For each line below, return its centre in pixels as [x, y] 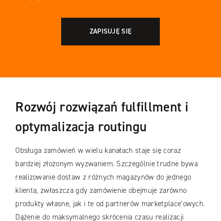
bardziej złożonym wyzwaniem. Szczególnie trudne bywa [107, 164]
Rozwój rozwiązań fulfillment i [102, 107]
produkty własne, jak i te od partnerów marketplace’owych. [110, 204]
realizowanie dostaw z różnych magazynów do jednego [103, 177]
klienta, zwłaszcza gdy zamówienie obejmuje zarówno [101, 191]
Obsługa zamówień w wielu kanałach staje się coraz [98, 151]
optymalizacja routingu [81, 127]
